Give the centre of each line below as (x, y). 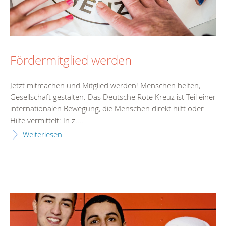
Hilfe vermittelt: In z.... (47, 120)
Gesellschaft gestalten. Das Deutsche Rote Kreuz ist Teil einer (113, 97)
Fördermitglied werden (71, 60)
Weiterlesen (42, 134)
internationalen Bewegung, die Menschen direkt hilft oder (107, 108)
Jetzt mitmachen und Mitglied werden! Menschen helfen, (105, 85)
